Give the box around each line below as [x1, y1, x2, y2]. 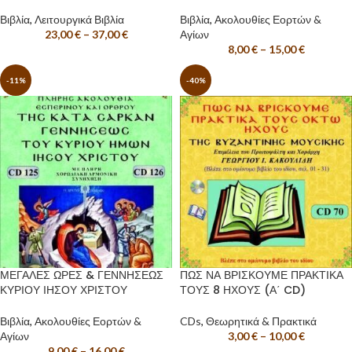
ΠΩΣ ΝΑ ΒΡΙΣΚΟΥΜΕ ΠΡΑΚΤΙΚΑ [180, 267, 343, 283]
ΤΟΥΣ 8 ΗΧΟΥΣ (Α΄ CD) [180, 282, 306, 298]
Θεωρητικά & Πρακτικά [206, 314, 317, 328]
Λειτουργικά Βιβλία [35, 13, 124, 26]
